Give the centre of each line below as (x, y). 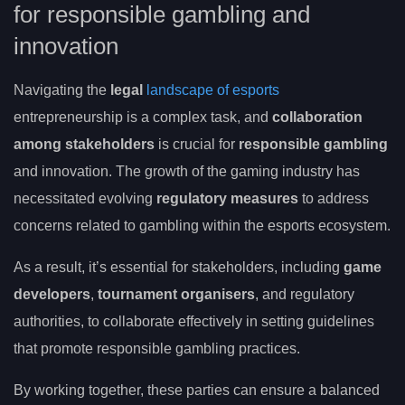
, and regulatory (305, 295)
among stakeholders (84, 145)
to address (334, 199)
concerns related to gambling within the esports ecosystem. (202, 226)
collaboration (317, 118)
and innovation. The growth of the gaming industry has (187, 172)
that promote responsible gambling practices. (157, 349)
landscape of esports (213, 90)
